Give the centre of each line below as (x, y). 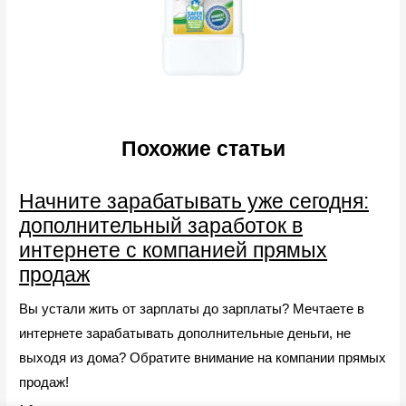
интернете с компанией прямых (174, 250)
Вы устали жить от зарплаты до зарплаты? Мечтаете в (192, 308)
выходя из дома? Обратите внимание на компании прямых (203, 357)
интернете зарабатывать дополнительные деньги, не (185, 333)
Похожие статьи (203, 148)
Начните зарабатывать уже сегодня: (194, 201)
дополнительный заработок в (161, 225)
